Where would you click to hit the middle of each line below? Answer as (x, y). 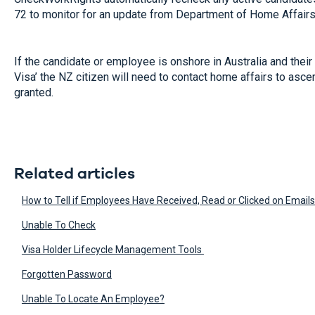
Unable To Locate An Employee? (93, 299)
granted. (33, 92)
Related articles (74, 174)
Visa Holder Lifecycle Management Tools (112, 250)
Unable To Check (58, 225)
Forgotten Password (66, 275)
